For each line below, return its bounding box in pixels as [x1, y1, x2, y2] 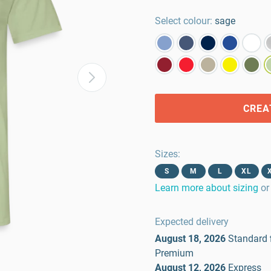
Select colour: [155, 15, 212, 27]
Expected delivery [155, 216, 229, 227]
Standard [228, 233, 267, 244]
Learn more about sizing [155, 182, 258, 194]
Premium [155, 247, 194, 259]
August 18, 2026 [155, 233, 226, 244]
